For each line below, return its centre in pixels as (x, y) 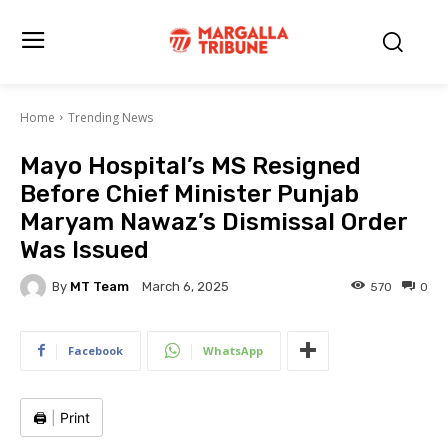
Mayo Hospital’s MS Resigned (190, 165)
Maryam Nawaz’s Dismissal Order (213, 221)
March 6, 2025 (185, 287)
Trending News (110, 117)
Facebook (95, 350)
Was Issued (84, 249)
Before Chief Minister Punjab (189, 193)
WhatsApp (233, 350)
